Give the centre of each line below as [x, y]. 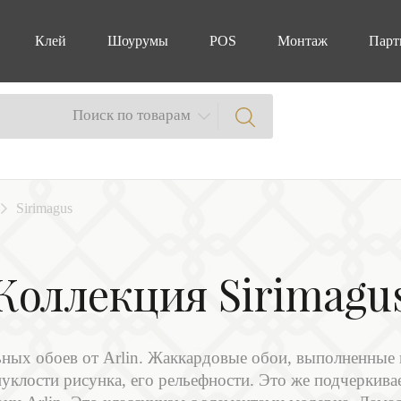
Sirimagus [44, 208]
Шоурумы [138, 41]
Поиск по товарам [131, 115]
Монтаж [303, 41]
